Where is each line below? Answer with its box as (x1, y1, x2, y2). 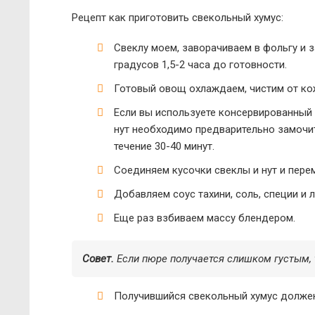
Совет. (82, 252, 114, 265)
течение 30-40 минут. (114, 140, 214, 153)
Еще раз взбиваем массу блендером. (114, 212, 295, 224)
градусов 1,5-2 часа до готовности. (114, 58, 287, 71)
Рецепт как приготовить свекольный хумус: (72, 11, 283, 24)
